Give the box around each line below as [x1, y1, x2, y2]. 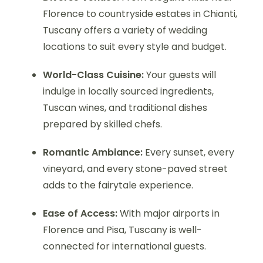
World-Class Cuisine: [43, 68, 144, 82]
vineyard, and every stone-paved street [43, 161, 228, 176]
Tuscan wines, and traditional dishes [43, 100, 207, 114]
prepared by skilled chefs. [43, 117, 162, 131]
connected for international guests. [43, 239, 206, 253]
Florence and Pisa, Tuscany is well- [43, 222, 202, 237]
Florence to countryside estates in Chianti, [43, 6, 237, 21]
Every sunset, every [143, 145, 234, 159]
